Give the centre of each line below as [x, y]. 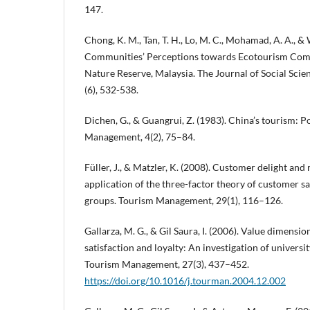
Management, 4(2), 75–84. [140, 136]
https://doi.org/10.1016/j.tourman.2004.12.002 [185, 281]
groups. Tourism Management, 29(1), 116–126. [184, 200]
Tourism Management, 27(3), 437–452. [167, 264]
